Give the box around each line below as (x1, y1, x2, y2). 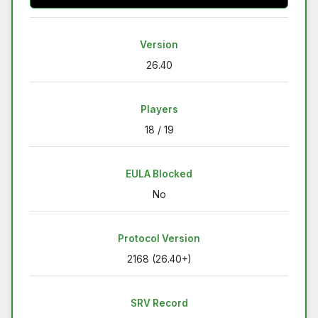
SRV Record (130, 297, 188, 309)
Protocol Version (118, 232, 200, 244)
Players (140, 103, 178, 115)
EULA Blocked (126, 168, 192, 180)
